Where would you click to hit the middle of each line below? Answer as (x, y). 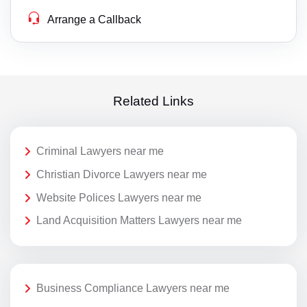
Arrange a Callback (95, 20)
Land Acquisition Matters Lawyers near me (139, 221)
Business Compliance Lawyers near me (133, 288)
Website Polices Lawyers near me (119, 197)
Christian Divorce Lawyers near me (122, 174)
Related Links (153, 101)
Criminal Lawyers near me (100, 151)
